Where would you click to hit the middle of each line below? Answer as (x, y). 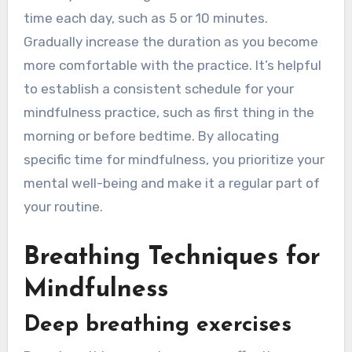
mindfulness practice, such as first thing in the (169, 112)
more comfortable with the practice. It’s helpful (172, 65)
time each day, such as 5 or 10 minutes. (145, 18)
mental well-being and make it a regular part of (171, 183)
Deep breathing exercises (157, 326)
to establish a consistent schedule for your (158, 88)
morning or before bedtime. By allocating (151, 136)
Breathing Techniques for (172, 257)
